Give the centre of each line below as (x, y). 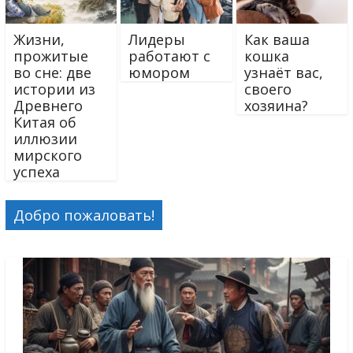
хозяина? (276, 105)
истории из (54, 89)
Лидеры (157, 39)
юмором (160, 72)
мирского (47, 155)
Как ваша (277, 39)
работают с (170, 56)
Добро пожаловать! (84, 216)
